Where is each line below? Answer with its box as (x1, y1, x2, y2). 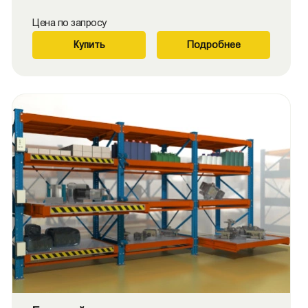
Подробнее (186, 39, 241, 50)
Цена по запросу (32, 16, 107, 28)
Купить (73, 39, 105, 50)
